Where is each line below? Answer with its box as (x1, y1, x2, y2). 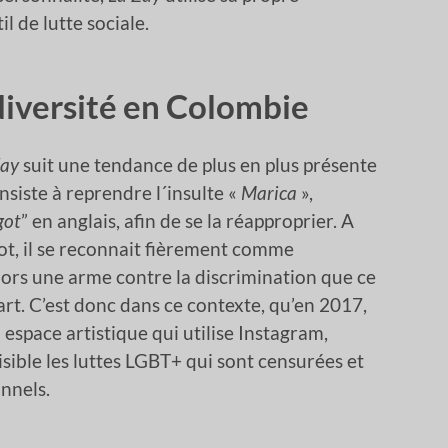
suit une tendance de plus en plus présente (19, 153, 377, 177)
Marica (241, 181, 297, 205)
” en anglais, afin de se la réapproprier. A (21, 209, 354, 233)
